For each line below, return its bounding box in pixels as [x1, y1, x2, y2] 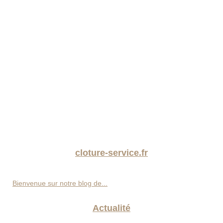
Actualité [93, 203, 130, 214]
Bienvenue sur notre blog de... [12, 179, 108, 188]
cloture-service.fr [75, 148, 148, 158]
